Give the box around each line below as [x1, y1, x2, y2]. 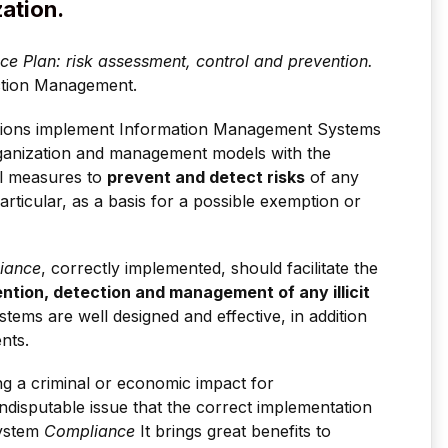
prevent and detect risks [107, 166, 305, 187]
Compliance [44, 421, 135, 442]
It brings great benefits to [135, 421, 331, 442]
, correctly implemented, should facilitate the [41, 257, 378, 278]
